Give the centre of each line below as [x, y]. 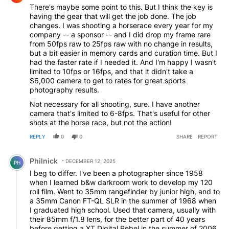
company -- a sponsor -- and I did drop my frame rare [120, 35]
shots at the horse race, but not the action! [101, 123]
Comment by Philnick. [46, 153]
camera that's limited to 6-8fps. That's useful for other [120, 113]
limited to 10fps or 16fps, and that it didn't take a [111, 72]
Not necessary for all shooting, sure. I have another [115, 104]
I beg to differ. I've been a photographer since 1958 [116, 173]
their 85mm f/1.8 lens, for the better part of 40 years [117, 219]
